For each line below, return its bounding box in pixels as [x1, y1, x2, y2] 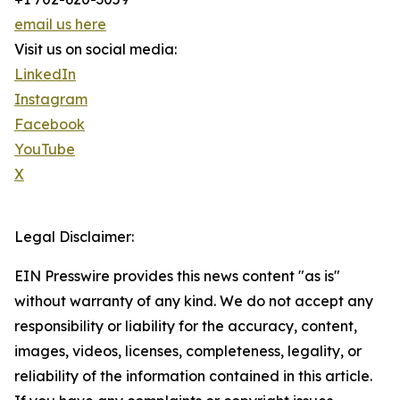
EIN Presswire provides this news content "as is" [14, 267, 340, 285]
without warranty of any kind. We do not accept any [14, 292, 373, 310]
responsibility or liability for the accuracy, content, [14, 317, 357, 335]
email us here [14, 15, 106, 33]
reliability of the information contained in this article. [14, 367, 372, 385]
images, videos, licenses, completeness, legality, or [14, 342, 362, 360]
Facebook [14, 115, 85, 133]
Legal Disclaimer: [14, 228, 134, 246]
